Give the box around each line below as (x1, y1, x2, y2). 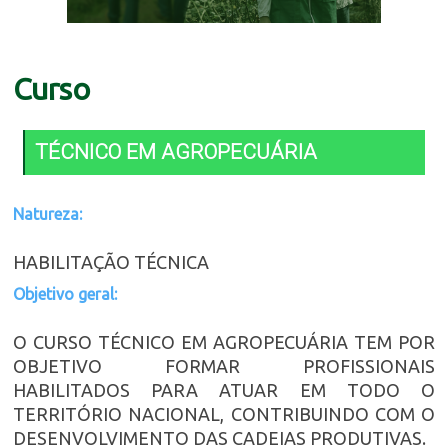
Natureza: (13, 205, 82, 224)
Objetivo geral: (13, 284, 117, 303)
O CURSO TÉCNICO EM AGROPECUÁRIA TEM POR (13, 331, 435, 352)
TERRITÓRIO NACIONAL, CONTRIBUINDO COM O (13, 403, 435, 424)
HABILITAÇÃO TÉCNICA (13, 252, 209, 273)
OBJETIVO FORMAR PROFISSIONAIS (13, 355, 435, 376)
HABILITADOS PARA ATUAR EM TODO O (13, 379, 435, 400)
